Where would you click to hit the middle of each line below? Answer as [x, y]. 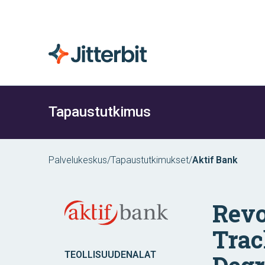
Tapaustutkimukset [150, 160]
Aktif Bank [215, 160]
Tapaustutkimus [100, 112]
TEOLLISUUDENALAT [110, 255]
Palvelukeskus [78, 160]
